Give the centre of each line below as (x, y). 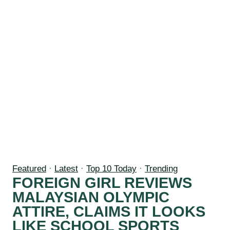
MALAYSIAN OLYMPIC (91, 197)
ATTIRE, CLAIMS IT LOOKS (109, 212)
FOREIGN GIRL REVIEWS (102, 183)
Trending (161, 169)
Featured (29, 169)
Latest (66, 169)
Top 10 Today (111, 169)
